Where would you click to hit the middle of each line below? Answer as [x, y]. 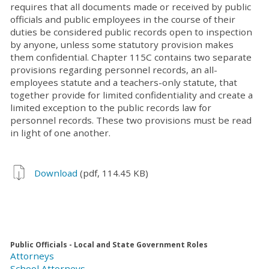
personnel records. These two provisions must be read [131, 120]
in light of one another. [60, 133]
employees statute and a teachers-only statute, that [124, 83]
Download [56, 173]
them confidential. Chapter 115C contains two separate [131, 57]
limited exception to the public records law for [111, 108]
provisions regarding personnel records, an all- [114, 70]
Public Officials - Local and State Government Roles [109, 244]
